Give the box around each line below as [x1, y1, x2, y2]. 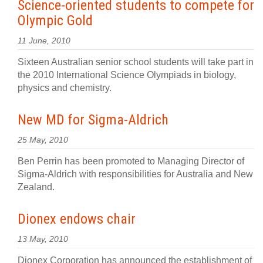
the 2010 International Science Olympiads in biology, [18, 70, 236, 80]
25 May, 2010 [18, 136, 68, 144]
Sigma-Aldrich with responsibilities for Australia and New [18, 169, 253, 179]
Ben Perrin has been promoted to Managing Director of [18, 156, 244, 166]
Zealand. [18, 182, 55, 192]
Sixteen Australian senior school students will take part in [18, 57, 254, 67]
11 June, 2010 [18, 36, 70, 45]
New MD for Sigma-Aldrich [18, 112, 168, 128]
